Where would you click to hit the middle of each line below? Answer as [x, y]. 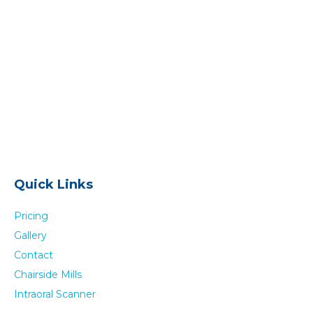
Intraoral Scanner [54, 294]
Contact [33, 255]
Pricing [31, 216]
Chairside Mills [48, 274]
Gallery [30, 235]
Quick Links [53, 184]
